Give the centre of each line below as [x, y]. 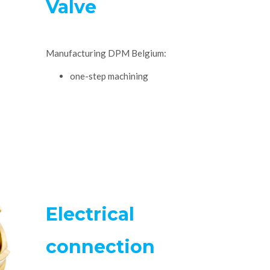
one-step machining [109, 76]
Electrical [90, 214]
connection [100, 247]
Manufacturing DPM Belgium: [106, 53]
